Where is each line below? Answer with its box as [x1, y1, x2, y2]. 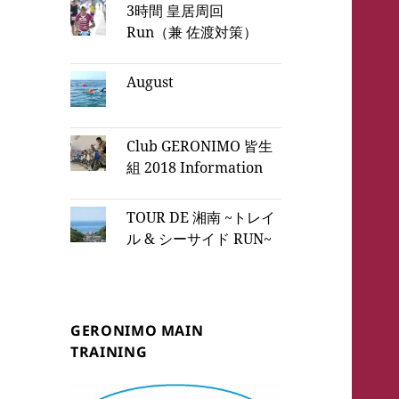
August [126, 71, 175, 92]
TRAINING [70, 342, 148, 362]
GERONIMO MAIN [70, 321, 204, 341]
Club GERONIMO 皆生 [126, 135, 273, 156]
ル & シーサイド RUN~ [126, 228, 273, 248]
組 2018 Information [126, 157, 264, 177]
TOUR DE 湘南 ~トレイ [126, 207, 276, 227]
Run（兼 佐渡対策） [126, 21, 258, 42]
